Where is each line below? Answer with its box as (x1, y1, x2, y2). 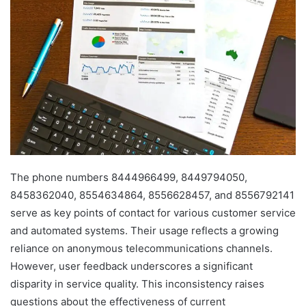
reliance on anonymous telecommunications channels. (10, 241, 273, 255)
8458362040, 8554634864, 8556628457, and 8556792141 (10, 188, 294, 201)
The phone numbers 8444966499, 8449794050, (10, 170, 247, 184)
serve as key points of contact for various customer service (10, 206, 296, 219)
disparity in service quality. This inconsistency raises (10, 277, 264, 290)
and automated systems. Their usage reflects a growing (10, 223, 279, 237)
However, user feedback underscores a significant (10, 259, 253, 273)
